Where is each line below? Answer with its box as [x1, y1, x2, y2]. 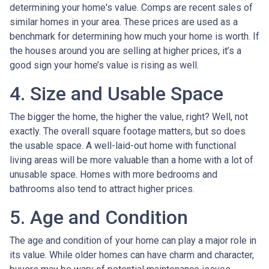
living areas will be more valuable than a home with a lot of [10, 154, 253, 166]
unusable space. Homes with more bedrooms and [10, 169, 217, 181]
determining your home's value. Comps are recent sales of [10, 2, 253, 14]
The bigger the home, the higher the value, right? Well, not [10, 111, 248, 123]
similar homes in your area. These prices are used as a [10, 16, 238, 28]
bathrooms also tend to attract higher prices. [10, 183, 195, 195]
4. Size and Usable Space [10, 82, 223, 106]
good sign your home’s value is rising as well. [10, 59, 199, 71]
